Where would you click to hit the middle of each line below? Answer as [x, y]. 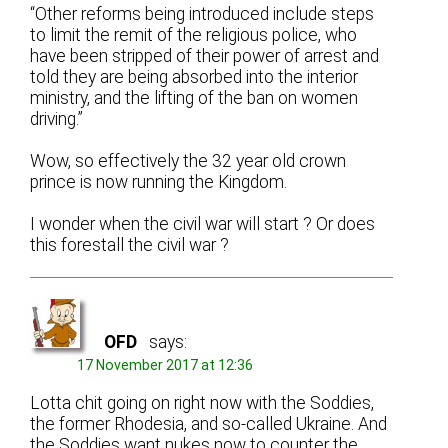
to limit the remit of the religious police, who [194, 34]
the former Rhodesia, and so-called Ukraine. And [209, 424]
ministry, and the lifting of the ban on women [194, 97]
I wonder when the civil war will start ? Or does [203, 223]
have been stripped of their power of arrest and [205, 55]
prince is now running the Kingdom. [159, 181]
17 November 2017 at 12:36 [165, 364]
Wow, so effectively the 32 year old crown [188, 160]
